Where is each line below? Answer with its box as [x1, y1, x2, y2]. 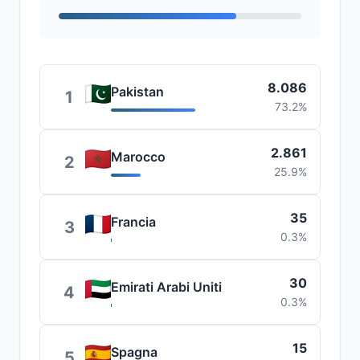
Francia [111, 214, 156, 230]
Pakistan [111, 84, 164, 100]
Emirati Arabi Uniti [111, 279, 222, 295]
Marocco [111, 149, 166, 165]
